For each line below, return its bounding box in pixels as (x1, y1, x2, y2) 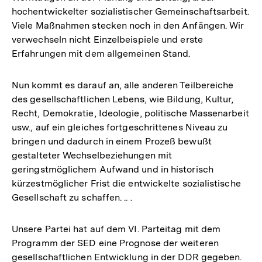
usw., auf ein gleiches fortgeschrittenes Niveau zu (12, 122, 228, 133)
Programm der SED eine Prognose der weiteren (12, 237, 219, 249)
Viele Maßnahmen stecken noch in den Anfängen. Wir (12, 20, 244, 31)
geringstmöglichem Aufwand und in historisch (12, 164, 213, 175)
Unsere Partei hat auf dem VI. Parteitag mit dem (12, 223, 221, 235)
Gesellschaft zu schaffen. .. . (12, 192, 132, 203)
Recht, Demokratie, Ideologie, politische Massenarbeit (12, 108, 249, 119)
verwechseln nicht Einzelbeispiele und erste (12, 34, 203, 45)
